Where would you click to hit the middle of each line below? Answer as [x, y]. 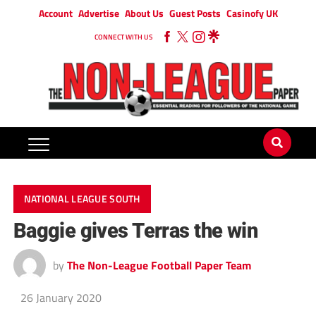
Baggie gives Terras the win [135, 231]
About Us [144, 13]
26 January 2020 [61, 298]
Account [55, 13]
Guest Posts [195, 13]
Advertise [98, 13]
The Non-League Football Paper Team [159, 266]
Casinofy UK [252, 13]
